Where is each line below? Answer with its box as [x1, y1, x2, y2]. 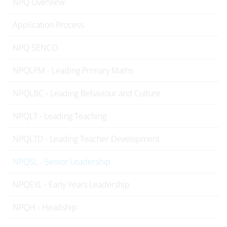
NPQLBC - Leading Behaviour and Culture [13, 88, 161, 99]
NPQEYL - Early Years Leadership [13, 179, 130, 190]
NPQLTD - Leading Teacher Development [13, 133, 160, 144]
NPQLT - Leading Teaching [13, 110, 106, 122]
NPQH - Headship [13, 202, 77, 213]
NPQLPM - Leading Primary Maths [13, 65, 133, 76]
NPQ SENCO [13, 42, 58, 53]
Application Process [13, 19, 84, 30]
